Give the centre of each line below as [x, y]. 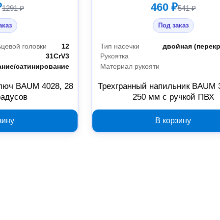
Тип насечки [120, 46]
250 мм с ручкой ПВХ [173, 97]
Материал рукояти [130, 67]
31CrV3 [58, 56]
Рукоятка [115, 56]
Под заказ [173, 26]
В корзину [173, 121]
